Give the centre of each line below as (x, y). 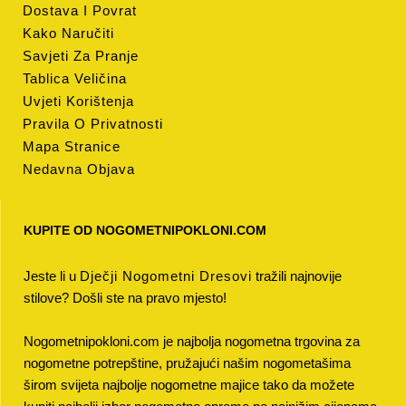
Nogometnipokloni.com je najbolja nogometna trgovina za (192, 341)
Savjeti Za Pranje (81, 56)
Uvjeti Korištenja (78, 101)
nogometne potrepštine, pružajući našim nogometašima (187, 363)
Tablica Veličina (75, 78)
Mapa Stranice (72, 146)
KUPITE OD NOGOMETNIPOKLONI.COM (145, 230)
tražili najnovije (297, 276)
